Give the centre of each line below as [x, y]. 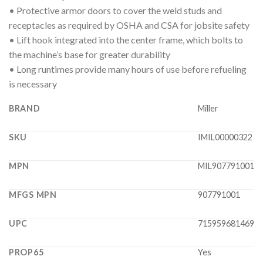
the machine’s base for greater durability [90, 55]
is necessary [33, 84]
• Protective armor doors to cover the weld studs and [115, 11]
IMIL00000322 [225, 137]
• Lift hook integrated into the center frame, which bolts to [126, 40]
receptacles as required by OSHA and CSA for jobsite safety [129, 25]
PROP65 [26, 252]
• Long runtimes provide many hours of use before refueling [128, 69]
